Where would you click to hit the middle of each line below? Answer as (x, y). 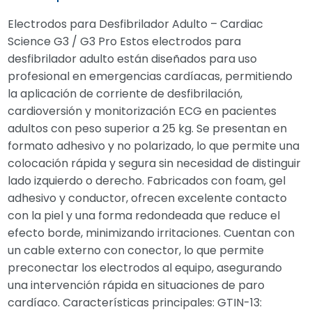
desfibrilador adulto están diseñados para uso (133, 59)
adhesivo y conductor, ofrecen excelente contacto (148, 198)
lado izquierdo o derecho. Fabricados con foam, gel (147, 181)
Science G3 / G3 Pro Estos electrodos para (125, 41)
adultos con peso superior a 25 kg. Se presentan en (148, 128)
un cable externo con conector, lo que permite (136, 250)
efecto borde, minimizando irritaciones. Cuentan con (151, 233)
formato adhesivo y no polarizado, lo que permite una (154, 146)
